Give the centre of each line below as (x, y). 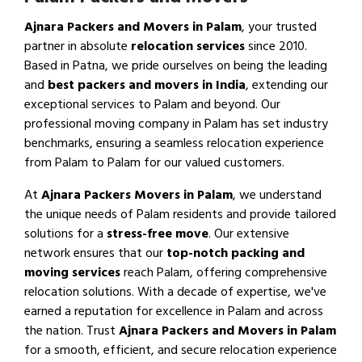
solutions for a (65, 234)
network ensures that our (95, 253)
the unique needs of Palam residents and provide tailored (180, 215)
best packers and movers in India (147, 85)
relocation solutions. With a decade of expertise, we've (175, 292)
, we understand (277, 195)
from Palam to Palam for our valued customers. (154, 163)
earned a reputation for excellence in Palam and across (174, 311)
